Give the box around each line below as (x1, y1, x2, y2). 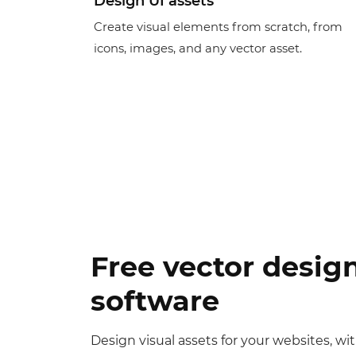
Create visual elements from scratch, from (94, 20, 342, 35)
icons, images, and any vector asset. (94, 41, 302, 56)
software (90, 284, 219, 319)
